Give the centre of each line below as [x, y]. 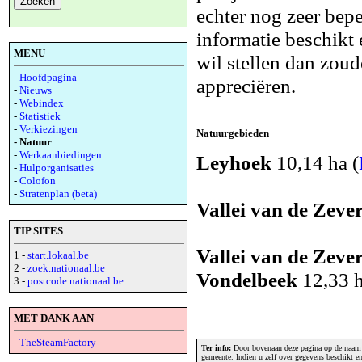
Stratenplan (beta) [58, 194]
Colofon [38, 181]
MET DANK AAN [54, 318]
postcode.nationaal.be [76, 281]
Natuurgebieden [233, 133]
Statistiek [40, 116]
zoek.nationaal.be [66, 268]
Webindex [42, 103]
